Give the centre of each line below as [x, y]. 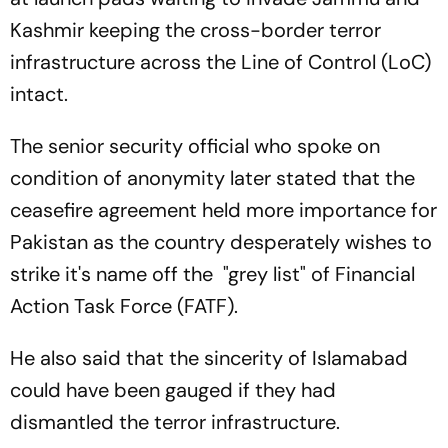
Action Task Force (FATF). [124, 306]
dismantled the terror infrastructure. [175, 422]
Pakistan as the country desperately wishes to [221, 242]
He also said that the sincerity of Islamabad [209, 358]
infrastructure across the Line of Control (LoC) [220, 62]
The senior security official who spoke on [195, 146]
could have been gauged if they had [173, 390]
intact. [39, 94]
